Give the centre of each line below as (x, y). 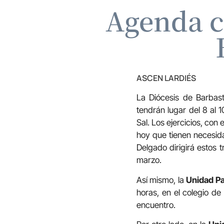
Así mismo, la (161, 180)
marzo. (149, 160)
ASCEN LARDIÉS (166, 78)
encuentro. (156, 205)
